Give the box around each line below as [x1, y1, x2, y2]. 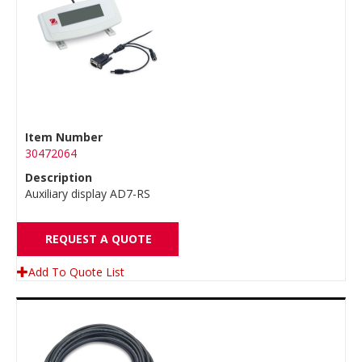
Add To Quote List [28, 264, 124, 280]
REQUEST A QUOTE [45, 231, 152, 246]
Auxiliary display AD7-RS [25, 186, 150, 201]
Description [25, 170, 92, 185]
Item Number [25, 129, 103, 145]
